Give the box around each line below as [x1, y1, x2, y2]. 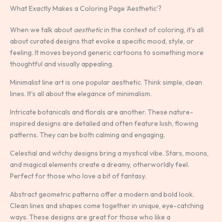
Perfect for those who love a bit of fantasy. [10, 171, 146, 180]
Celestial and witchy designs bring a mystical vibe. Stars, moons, [10, 148, 209, 158]
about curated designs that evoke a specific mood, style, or [10, 36, 194, 46]
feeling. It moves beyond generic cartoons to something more [10, 48, 204, 57]
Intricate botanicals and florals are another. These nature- [10, 107, 193, 116]
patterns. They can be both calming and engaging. [10, 130, 165, 139]
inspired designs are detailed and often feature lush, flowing [10, 118, 198, 128]
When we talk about [10, 25, 74, 34]
